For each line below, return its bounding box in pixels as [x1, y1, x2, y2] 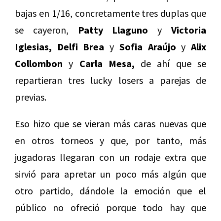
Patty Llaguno [77, 24, 148, 37]
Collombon [15, 57, 63, 70]
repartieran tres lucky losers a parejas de [15, 74, 206, 87]
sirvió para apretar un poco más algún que [15, 168, 206, 181]
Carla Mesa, [79, 57, 135, 70]
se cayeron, [15, 24, 78, 37]
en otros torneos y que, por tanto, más [15, 134, 206, 147]
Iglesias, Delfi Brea [15, 40, 105, 53]
